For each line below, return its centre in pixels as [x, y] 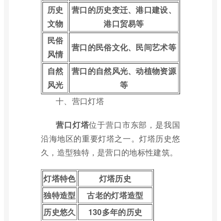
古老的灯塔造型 [115, 195]
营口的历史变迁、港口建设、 [124, 10]
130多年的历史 [115, 212]
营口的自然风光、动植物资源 [124, 71]
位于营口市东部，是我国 [134, 125]
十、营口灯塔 [80, 101]
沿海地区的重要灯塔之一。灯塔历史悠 [110, 138]
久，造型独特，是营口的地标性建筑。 [110, 152]
